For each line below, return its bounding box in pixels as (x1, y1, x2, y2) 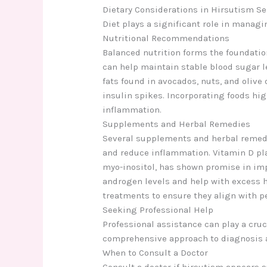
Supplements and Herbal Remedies (103, 118, 251, 129)
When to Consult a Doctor (103, 247, 209, 258)
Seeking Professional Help (103, 204, 214, 215)
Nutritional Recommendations (103, 32, 230, 44)
